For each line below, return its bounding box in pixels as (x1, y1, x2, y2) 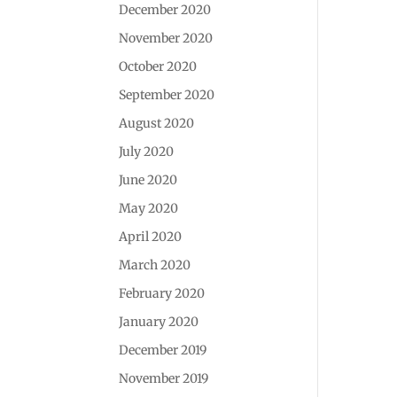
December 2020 (119, 2, 212, 18)
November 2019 (119, 370, 209, 386)
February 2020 (119, 285, 206, 301)
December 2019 (119, 342, 207, 358)
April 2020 (119, 229, 183, 245)
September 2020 (119, 87, 215, 103)
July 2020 (119, 144, 175, 160)
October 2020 (119, 58, 198, 74)
